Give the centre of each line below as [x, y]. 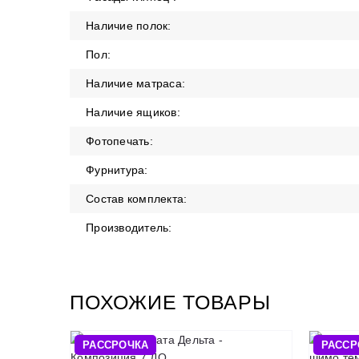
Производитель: [129, 228]
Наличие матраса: [135, 83]
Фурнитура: [117, 170]
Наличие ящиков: [133, 112]
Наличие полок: [129, 26]
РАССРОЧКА [116, 345]
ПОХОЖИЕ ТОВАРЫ [170, 302]
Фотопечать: [119, 141]
